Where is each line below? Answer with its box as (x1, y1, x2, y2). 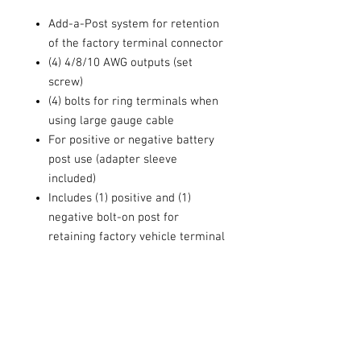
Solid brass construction (48, 248, 176, 263)
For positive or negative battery (48, 132, 214, 147)
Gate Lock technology (48, 306, 161, 322)
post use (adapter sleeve (48, 151, 177, 167)
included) (48, 171, 96, 186)
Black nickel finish (48, 268, 144, 283)
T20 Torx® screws (48, 287, 139, 302)
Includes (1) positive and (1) (48, 190, 191, 205)
